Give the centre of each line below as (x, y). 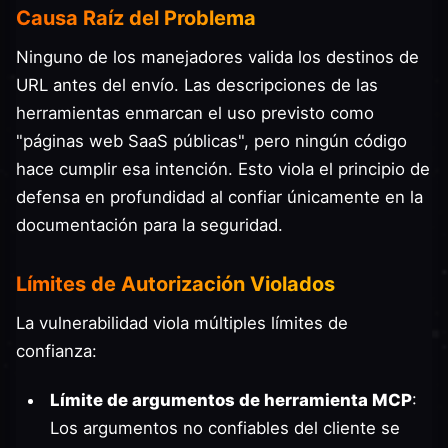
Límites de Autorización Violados (175, 283)
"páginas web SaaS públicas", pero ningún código (211, 140)
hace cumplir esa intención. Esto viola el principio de (223, 168)
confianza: (56, 350)
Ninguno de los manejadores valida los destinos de (217, 56)
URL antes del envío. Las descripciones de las (197, 84)
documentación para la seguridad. (149, 224)
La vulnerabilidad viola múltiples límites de (182, 322)
